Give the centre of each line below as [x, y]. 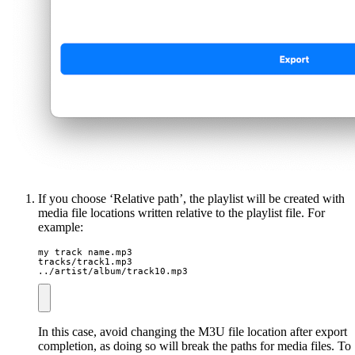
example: [61, 227]
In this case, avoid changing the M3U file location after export [193, 332]
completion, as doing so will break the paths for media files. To [195, 346]
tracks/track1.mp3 [85, 261]
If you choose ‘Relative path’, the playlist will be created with [191, 198]
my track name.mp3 [85, 252]
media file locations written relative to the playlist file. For [181, 212]
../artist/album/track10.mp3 [113, 271]
